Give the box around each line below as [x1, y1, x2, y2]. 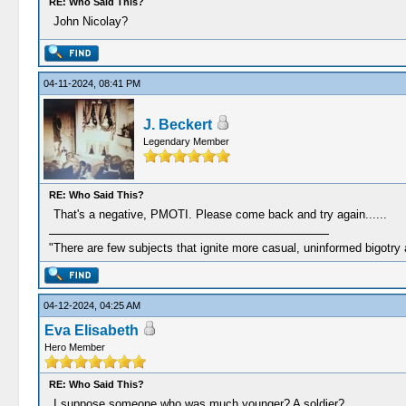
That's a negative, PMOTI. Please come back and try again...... [53, 208, 387, 221]
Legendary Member [142, 136, 229, 147]
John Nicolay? [53, 14, 128, 28]
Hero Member [43, 342, 105, 353]
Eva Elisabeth [43, 323, 139, 338]
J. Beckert [142, 117, 212, 132]
